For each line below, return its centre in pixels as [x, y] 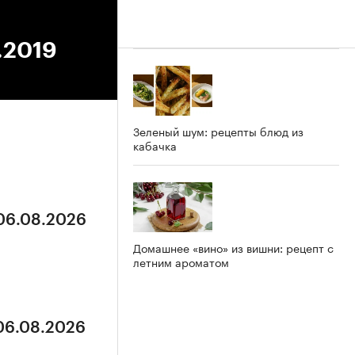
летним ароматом [181, 261]
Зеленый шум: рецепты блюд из [218, 130]
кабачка [155, 145]
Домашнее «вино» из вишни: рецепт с [233, 247]
